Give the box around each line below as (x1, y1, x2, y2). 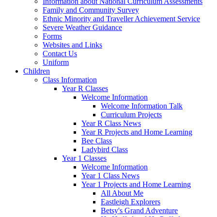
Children (23, 66, 50, 75)
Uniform (43, 58, 69, 66)
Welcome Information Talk (101, 101, 183, 110)
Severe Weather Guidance (43, 23, 122, 31)
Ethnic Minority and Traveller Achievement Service (43, 14, 200, 23)
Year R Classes (62, 84, 108, 93)
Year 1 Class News (81, 171, 139, 180)
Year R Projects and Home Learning (81, 127, 192, 136)
